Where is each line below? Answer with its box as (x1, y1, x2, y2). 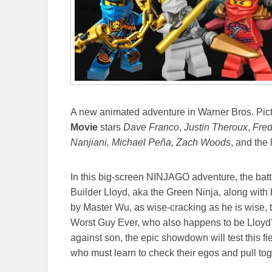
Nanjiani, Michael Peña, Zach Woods (70, 137, 231, 148)
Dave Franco (123, 122, 179, 133)
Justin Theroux (184, 122, 248, 133)
